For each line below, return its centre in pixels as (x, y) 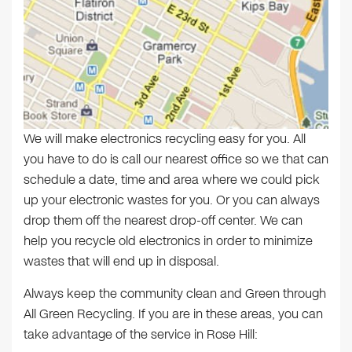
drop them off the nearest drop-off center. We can (163, 220)
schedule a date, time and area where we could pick (172, 179)
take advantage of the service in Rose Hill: (141, 334)
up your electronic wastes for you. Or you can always (172, 200)
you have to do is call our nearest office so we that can (176, 159)
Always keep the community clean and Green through (175, 293)
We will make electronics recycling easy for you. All (165, 138)
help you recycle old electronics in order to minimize (168, 240)
